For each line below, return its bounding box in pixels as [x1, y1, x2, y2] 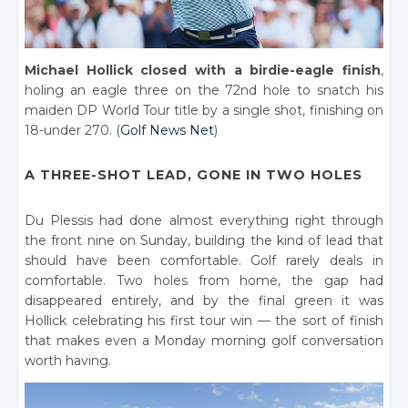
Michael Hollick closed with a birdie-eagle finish [25, 62, 381, 79]
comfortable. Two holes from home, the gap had [25, 272, 383, 290]
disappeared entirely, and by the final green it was [25, 292, 383, 310]
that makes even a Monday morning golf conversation [25, 332, 383, 350]
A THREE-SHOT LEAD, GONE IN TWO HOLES [25, 167, 363, 184]
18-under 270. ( [25, 122, 121, 139]
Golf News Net [120, 122, 215, 139]
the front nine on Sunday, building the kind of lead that [25, 232, 383, 250]
